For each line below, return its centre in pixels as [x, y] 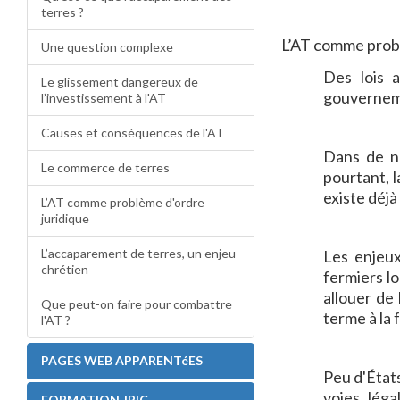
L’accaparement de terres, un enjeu [138, 253]
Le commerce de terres [105, 167]
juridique [65, 218]
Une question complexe [107, 47]
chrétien [65, 269]
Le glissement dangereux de [120, 82]
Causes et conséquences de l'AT [133, 133]
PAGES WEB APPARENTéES [122, 360]
